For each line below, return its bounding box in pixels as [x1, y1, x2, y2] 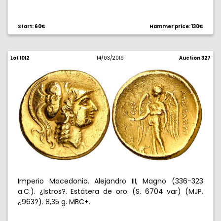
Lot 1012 [10, 55, 29, 61]
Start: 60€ [18, 23, 45, 30]
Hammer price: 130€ [149, 23, 203, 30]
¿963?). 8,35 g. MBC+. [18, 197, 90, 207]
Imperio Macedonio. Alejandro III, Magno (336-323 [18, 176, 203, 186]
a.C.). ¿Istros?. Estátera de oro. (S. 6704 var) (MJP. [18, 186, 203, 196]
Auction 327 [179, 55, 211, 61]
